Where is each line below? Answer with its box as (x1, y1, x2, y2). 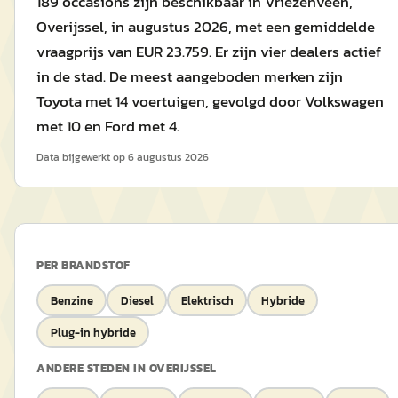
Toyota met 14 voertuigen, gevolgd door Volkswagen (36, 90, 384, 113)
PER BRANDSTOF (36, 257, 131, 274)
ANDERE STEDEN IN (36, 360, 149, 377)
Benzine (50, 291, 93, 309)
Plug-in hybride (50, 323, 136, 341)
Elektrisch (180, 291, 234, 309)
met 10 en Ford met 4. (36, 115, 179, 138)
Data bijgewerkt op (36, 149, 125, 165)
